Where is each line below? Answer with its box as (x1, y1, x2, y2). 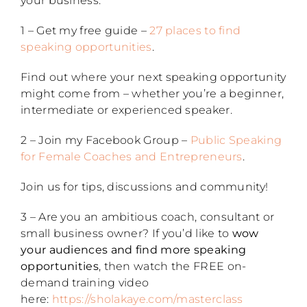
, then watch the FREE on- (98, 259, 247, 273)
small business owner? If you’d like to (21, 226, 232, 240)
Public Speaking (190, 133, 282, 147)
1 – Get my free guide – (21, 23, 150, 37)
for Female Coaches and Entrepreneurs (21, 149, 243, 163)
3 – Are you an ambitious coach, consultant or (21, 210, 275, 223)
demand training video (21, 275, 149, 289)
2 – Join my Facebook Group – (21, 133, 191, 147)
